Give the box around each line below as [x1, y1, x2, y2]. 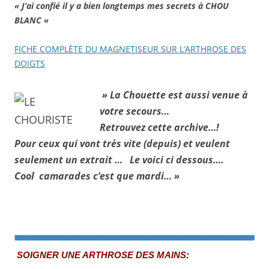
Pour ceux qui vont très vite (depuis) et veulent [14, 136, 230, 150]
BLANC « [14, 14, 51, 26]
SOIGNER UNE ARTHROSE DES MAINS [17, 250, 186, 260]
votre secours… [100, 104, 169, 118]
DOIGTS [14, 57, 45, 69]
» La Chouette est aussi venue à [100, 88, 248, 101]
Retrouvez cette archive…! [100, 120, 219, 134]
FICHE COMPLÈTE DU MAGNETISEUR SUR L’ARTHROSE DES [14, 43, 246, 55]
